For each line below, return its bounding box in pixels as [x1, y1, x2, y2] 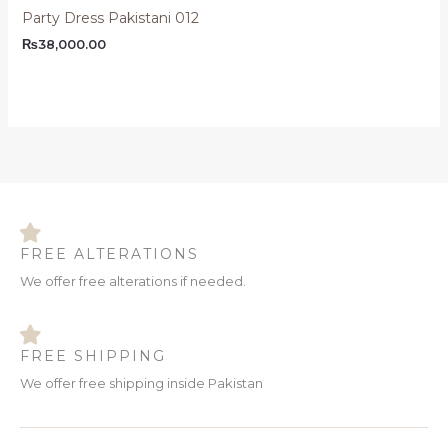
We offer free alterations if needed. [20, 272, 246, 289]
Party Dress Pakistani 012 [21, 8, 199, 27]
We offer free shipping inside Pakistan [20, 374, 263, 391]
